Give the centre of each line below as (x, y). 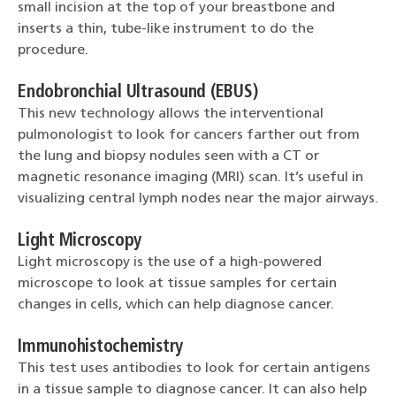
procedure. (53, 50)
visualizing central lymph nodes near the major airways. (198, 198)
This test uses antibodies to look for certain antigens (194, 368)
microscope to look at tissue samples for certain (177, 283)
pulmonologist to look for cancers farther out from (189, 135)
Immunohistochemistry (100, 347)
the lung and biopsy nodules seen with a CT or (168, 156)
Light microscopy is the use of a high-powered (170, 262)
